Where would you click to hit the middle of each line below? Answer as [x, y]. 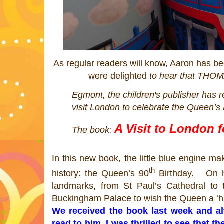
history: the [77, 173]
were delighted [119, 76]
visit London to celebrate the [129, 107]
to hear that [172, 76]
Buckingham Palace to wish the [116, 198]
